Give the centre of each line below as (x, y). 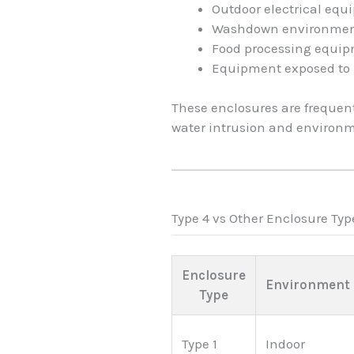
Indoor (285, 344)
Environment (308, 285)
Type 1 (200, 344)
